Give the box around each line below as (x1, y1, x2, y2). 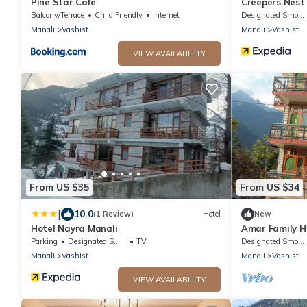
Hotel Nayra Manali (31, 222, 118, 234)
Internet (153, 10, 180, 21)
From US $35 (29, 181, 89, 194)
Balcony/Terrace (31, 10, 84, 21)
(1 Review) (93, 209, 134, 219)
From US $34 (240, 181, 299, 194)
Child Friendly (95, 10, 143, 21)
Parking (31, 236, 58, 246)
